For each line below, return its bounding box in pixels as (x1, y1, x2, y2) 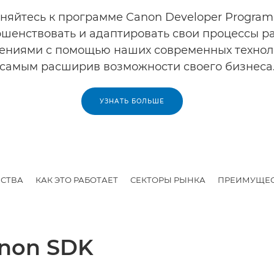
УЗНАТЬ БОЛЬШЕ (100, 97, 165, 105)
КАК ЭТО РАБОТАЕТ (35, 174, 118, 185)
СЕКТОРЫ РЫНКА (130, 174, 206, 185)
